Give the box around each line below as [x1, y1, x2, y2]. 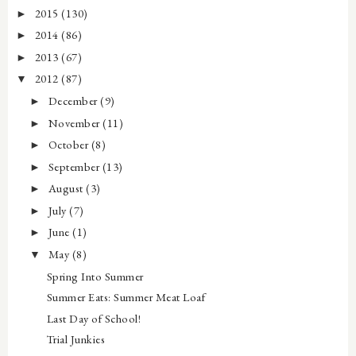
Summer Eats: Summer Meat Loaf [46, 289, 206, 305]
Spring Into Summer [46, 268, 144, 284]
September [48, 158, 103, 174]
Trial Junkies [46, 331, 106, 347]
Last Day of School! [46, 310, 141, 326]
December [48, 92, 101, 108]
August [48, 180, 87, 196]
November [48, 114, 103, 130]
